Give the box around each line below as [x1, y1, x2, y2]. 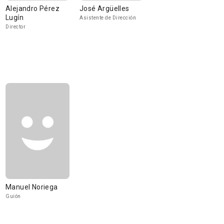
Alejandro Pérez [5, 4, 59, 12]
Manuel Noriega [5, 183, 58, 191]
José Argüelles [79, 4, 129, 12]
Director [5, 24, 25, 29]
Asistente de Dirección [79, 15, 136, 20]
